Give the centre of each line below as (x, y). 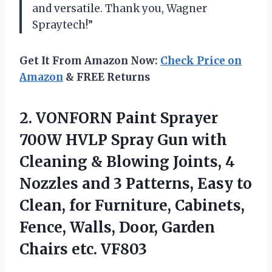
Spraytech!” (63, 25)
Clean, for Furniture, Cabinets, (132, 205)
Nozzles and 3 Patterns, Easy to (136, 183)
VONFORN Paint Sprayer (127, 118)
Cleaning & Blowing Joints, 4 (127, 161)
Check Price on (201, 60)
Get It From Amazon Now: (90, 60)
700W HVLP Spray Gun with (123, 140)
